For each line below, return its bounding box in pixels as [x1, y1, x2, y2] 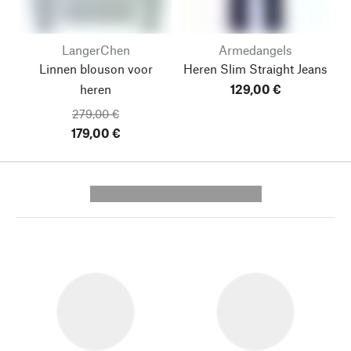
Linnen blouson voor [38, 61, 153, 76]
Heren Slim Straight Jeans [183, 61, 327, 76]
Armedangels [219, 42, 292, 57]
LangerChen [61, 42, 130, 57]
